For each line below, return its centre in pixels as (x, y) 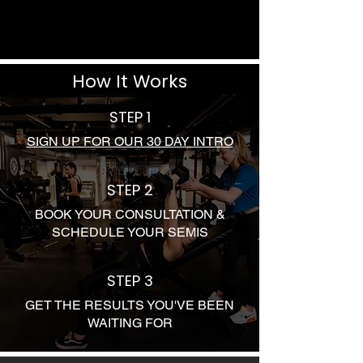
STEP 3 (130, 281)
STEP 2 (130, 190)
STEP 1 (130, 117)
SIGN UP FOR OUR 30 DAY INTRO (130, 141)
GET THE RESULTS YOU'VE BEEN (130, 305)
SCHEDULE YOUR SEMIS (130, 232)
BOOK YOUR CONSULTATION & (130, 214)
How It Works (130, 81)
